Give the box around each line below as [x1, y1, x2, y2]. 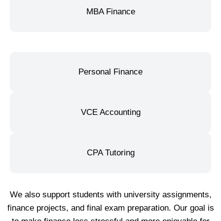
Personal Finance [78, 67, 143, 77]
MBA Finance [86, 7, 135, 17]
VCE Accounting [80, 108, 141, 117]
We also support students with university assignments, [9, 190, 212, 200]
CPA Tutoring [86, 148, 135, 158]
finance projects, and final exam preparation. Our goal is [7, 203, 214, 213]
